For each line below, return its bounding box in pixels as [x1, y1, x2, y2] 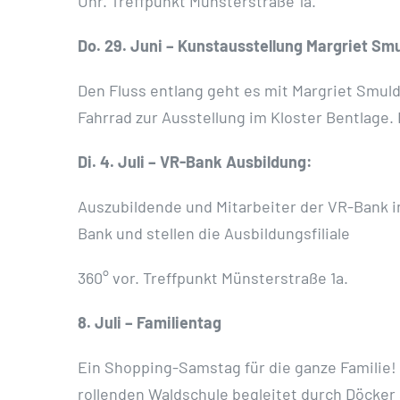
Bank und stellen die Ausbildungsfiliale [78, 223, 350, 244]
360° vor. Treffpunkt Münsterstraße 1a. [78, 268, 348, 288]
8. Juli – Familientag [78, 312, 221, 333]
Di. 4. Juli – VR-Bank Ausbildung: [78, 152, 312, 172]
